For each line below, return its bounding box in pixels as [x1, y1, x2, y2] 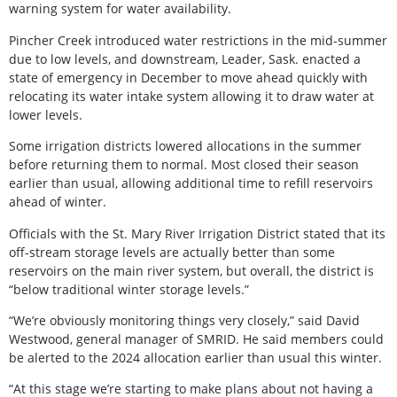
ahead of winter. [9, 193, 106, 211]
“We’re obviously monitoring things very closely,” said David [9, 312, 360, 329]
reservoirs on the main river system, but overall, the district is [9, 261, 374, 279]
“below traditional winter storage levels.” [9, 280, 249, 298]
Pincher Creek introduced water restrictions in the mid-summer [9, 31, 387, 49]
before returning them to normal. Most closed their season [9, 156, 359, 174]
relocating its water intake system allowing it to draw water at [9, 87, 374, 105]
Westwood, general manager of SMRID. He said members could [9, 331, 384, 347]
